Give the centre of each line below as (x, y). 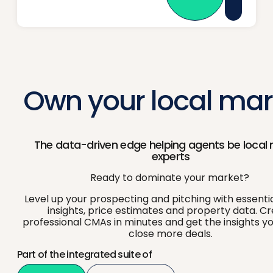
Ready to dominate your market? (171, 177)
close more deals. (171, 233)
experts (171, 156)
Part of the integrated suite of (85, 254)
